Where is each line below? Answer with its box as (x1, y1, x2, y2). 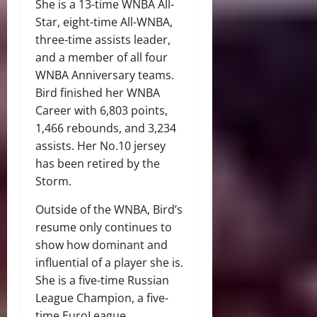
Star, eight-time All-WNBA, (35, 14, 173, 30)
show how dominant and (35, 237, 168, 253)
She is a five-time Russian (35, 272, 169, 289)
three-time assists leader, (35, 32, 171, 48)
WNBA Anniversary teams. (35, 67, 174, 83)
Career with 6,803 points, (35, 103, 168, 119)
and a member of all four (35, 50, 168, 66)
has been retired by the (35, 156, 160, 172)
